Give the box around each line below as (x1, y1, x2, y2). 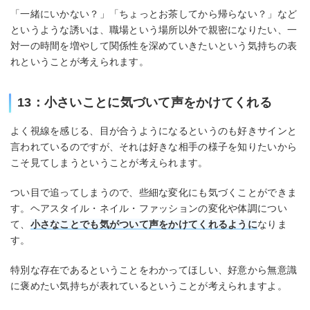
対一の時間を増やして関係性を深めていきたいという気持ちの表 (10, 40, 298, 52)
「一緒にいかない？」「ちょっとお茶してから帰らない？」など (10, 8, 298, 20)
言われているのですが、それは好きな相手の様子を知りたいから (10, 141, 298, 153)
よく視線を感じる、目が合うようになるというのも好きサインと (10, 125, 298, 137)
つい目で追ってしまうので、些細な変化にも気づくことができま (10, 187, 298, 198)
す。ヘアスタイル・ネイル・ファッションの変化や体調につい (10, 203, 287, 214)
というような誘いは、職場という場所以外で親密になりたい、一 (10, 24, 298, 36)
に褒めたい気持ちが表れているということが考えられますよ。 (10, 280, 287, 291)
